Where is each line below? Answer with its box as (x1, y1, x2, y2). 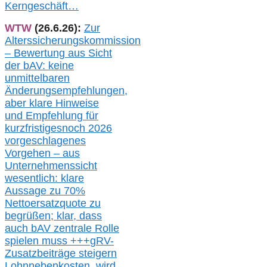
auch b (5, 222, 37, 235)
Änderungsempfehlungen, (5, 85, 128, 97)
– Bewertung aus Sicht (5, 47, 112, 60)
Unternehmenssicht (5, 160, 97, 172)
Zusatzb (5, 247, 43, 260)
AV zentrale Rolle (37, 222, 119, 235)
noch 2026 (62, 122, 112, 135)
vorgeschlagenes (5, 135, 86, 147)
